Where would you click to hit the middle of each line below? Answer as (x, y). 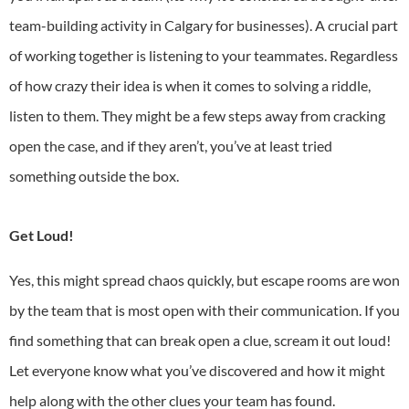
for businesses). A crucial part (305, 25)
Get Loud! (43, 235)
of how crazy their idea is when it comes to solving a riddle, (190, 85)
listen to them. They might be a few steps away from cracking (197, 115)
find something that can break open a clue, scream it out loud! (200, 340)
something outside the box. (97, 175)
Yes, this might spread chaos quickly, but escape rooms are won (204, 279)
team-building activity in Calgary (111, 25)
